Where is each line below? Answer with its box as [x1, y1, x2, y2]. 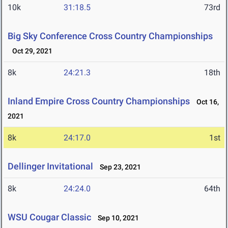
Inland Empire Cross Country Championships [8, 96, 190, 107]
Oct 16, [192, 98, 219, 106]
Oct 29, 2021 [8, 47, 52, 55]
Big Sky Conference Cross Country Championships [8, 31, 213, 42]
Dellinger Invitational [8, 161, 93, 172]
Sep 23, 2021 [95, 163, 141, 172]
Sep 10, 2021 [93, 214, 139, 222]
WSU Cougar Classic [8, 212, 91, 223]
